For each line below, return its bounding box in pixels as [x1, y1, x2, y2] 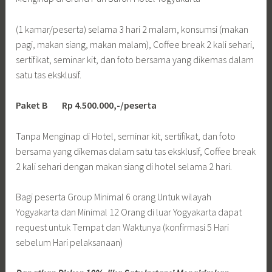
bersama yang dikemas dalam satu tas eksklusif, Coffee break [16, 144, 256, 157]
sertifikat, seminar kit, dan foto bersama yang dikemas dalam [16, 53, 254, 66]
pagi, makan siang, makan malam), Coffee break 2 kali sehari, [16, 38, 255, 50]
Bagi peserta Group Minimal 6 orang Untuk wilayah [16, 191, 212, 203]
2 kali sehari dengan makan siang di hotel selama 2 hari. [16, 160, 233, 172]
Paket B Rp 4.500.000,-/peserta [16, 99, 157, 112]
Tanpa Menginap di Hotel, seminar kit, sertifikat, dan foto [16, 129, 236, 142]
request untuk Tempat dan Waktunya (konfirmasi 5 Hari [16, 221, 229, 234]
